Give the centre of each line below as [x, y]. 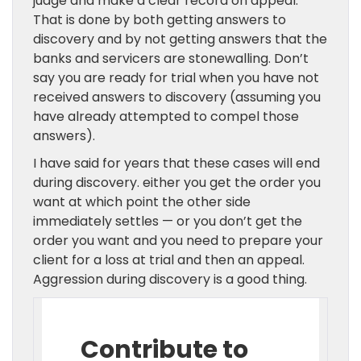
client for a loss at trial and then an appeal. [169, 260]
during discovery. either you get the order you [177, 183]
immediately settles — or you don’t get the [168, 221]
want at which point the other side [142, 202]
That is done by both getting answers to [160, 20]
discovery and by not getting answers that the [180, 39]
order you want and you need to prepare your [178, 241]
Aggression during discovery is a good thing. [170, 279]
